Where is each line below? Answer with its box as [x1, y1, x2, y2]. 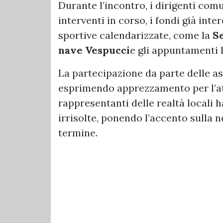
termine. [58, 126, 98, 139]
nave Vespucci [58, 44, 130, 56]
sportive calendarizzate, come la [58, 29, 213, 41]
